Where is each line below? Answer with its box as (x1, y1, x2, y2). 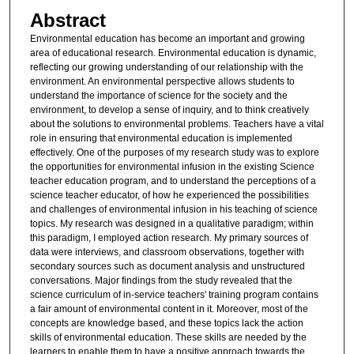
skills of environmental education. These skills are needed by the (29, 331, 307, 343)
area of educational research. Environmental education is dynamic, (29, 47, 316, 58)
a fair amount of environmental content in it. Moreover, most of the (29, 303, 308, 314)
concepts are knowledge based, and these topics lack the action (29, 317, 303, 329)
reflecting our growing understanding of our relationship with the (29, 61, 303, 73)
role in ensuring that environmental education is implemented (29, 132, 292, 144)
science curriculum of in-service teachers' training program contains (29, 288, 318, 300)
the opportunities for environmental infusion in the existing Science (29, 160, 314, 172)
